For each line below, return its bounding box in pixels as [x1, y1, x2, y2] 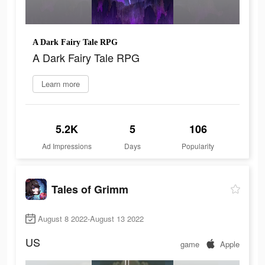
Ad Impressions [42, 141, 92, 151]
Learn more [41, 78, 80, 90]
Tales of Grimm [51, 181, 128, 197]
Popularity [182, 141, 215, 151]
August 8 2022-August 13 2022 [38, 213, 144, 225]
